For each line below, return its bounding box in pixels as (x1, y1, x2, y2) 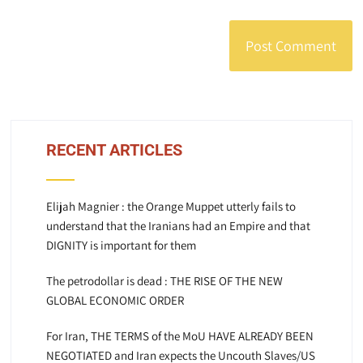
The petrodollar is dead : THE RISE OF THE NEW (45, 273, 283, 289)
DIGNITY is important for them (45, 237, 196, 254)
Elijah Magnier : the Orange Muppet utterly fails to (45, 199, 296, 215)
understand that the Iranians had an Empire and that (45, 218, 310, 234)
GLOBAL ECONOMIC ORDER (45, 293, 184, 309)
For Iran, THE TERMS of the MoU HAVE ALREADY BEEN (45, 328, 314, 344)
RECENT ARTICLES (45, 140, 182, 160)
